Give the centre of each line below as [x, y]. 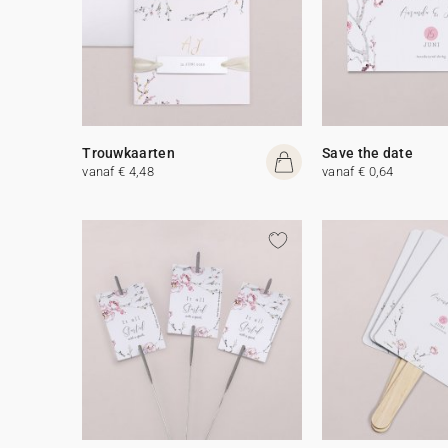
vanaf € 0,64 [358, 171]
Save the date [368, 152]
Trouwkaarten [128, 152]
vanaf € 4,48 [118, 171]
